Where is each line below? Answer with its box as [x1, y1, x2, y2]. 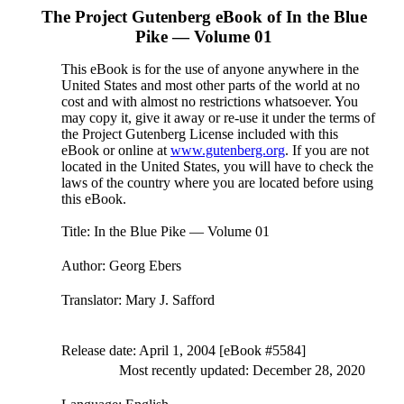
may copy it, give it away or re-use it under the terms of [60, 110, 375, 125]
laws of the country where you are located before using [60, 175, 373, 190]
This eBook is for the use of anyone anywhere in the [60, 61, 359, 77]
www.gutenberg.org [170, 142, 285, 158]
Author [60, 258, 102, 273]
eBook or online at [60, 142, 170, 158]
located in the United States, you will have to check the [60, 159, 373, 174]
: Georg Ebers [101, 258, 181, 273]
